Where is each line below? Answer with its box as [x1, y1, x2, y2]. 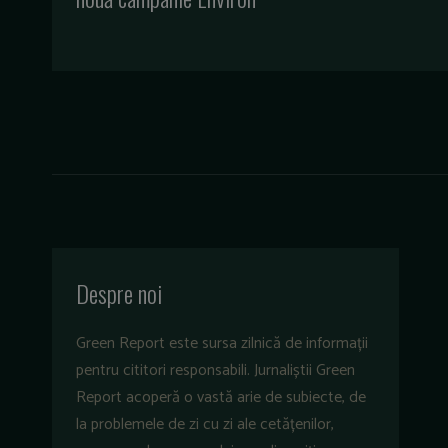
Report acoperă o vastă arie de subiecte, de [76, 384, 366, 412]
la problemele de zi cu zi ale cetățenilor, [76, 411, 334, 439]
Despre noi [76, 275, 162, 312]
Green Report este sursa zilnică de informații [76, 330, 368, 358]
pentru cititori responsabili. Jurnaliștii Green [76, 357, 355, 385]
